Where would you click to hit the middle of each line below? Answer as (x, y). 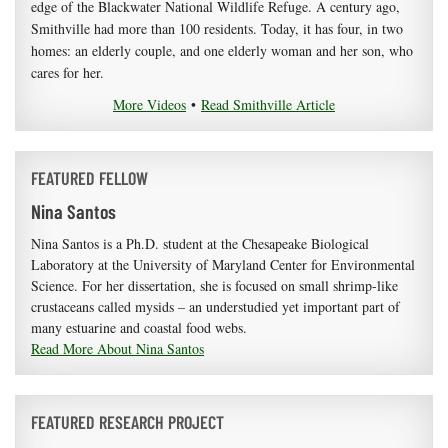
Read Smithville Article (268, 105)
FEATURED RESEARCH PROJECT (127, 422)
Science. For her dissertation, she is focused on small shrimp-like (214, 286)
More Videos (149, 105)
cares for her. (67, 73)
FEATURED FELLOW (89, 178)
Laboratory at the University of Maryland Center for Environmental (223, 265)
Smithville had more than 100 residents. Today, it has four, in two (217, 29)
